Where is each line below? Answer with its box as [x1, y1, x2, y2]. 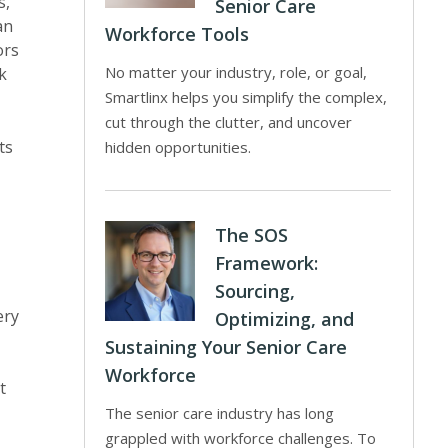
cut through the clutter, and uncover [105, 112, 353, 132]
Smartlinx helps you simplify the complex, [105, 87, 388, 107]
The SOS [215, 223, 289, 247]
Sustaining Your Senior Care [105, 335, 348, 359]
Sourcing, [215, 279, 296, 303]
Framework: [215, 251, 319, 275]
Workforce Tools [105, 22, 250, 46]
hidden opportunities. [105, 137, 252, 157]
